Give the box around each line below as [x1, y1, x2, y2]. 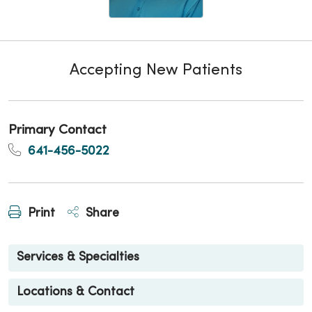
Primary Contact [8, 124, 107, 136]
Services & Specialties [17, 251, 139, 264]
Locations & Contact [17, 286, 134, 298]
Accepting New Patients [70, 63, 242, 78]
